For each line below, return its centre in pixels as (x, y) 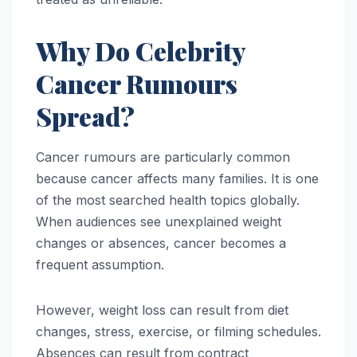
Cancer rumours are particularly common (163, 157)
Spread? (85, 116)
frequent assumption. (100, 264)
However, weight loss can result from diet (162, 310)
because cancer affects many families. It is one (177, 178)
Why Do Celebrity (140, 50)
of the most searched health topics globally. (168, 200)
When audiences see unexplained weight (159, 221)
